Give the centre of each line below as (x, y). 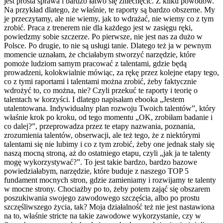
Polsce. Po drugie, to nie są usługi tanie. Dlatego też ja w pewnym (108, 45)
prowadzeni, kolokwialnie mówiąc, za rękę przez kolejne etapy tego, (111, 72)
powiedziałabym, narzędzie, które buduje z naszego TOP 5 (96, 171)
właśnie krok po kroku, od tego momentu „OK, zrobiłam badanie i (108, 117)
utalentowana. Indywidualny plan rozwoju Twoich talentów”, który (110, 108)
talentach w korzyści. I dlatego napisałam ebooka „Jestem (94, 99)
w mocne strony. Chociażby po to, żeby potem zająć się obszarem (107, 189)
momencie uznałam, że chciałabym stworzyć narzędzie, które (100, 54)
